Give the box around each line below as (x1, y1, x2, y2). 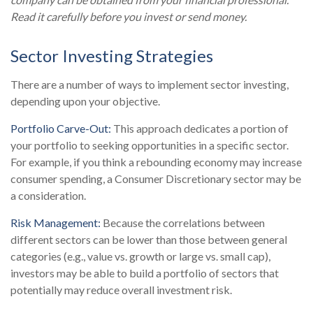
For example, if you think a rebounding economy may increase (10, 154, 302, 168)
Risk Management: (10, 215, 101, 229)
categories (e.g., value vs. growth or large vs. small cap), (10, 249, 270, 263)
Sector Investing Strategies (10, 45, 213, 66)
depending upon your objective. (10, 94, 160, 108)
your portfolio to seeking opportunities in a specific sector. (10, 138, 289, 152)
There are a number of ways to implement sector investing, (10, 77, 289, 91)
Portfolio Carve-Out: (10, 121, 111, 135)
